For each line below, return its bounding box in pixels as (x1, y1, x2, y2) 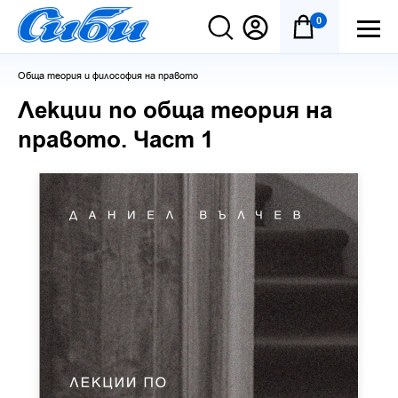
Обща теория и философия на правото (18, 69, 198, 83)
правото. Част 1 (18, 124, 213, 156)
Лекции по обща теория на (18, 95, 332, 127)
